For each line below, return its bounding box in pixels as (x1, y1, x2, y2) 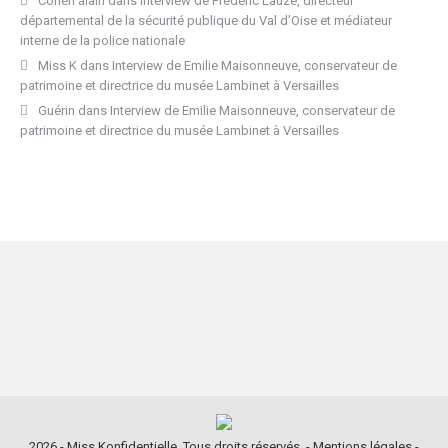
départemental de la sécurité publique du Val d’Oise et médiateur (20, 13, 392, 28)
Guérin (38, 103, 75, 118)
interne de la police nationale (20, 33, 185, 48)
